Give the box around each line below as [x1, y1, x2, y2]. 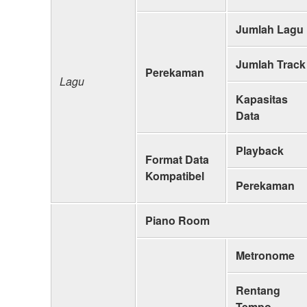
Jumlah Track [236, 56, 306, 72]
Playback [236, 142, 284, 158]
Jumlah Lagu [236, 21, 304, 37]
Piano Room [145, 212, 210, 228]
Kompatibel [145, 167, 204, 184]
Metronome [236, 247, 295, 263]
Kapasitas [236, 90, 288, 107]
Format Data [145, 151, 209, 167]
